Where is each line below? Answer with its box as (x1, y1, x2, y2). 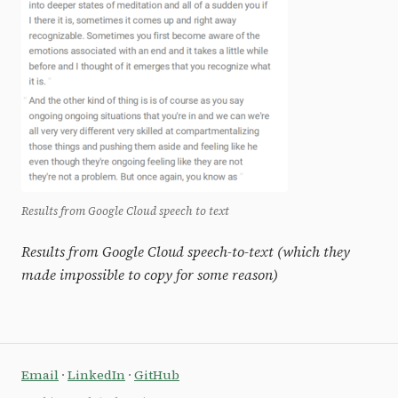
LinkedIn (68, 366, 125, 385)
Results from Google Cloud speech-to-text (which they (21, 242, 350, 262)
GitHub (134, 366, 179, 385)
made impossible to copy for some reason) (21, 265, 278, 285)
